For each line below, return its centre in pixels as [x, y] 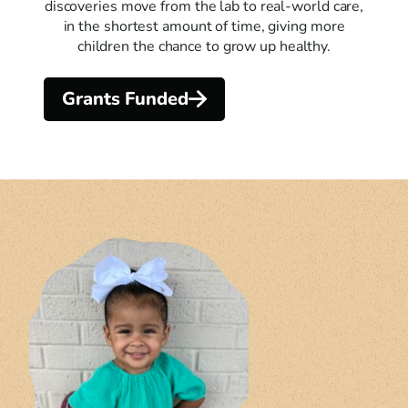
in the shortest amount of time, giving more [204, 27]
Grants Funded [125, 98]
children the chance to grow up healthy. [204, 47]
